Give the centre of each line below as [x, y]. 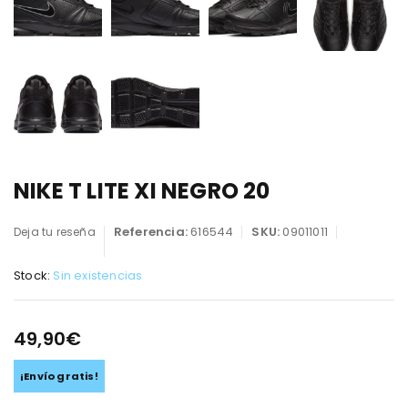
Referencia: [152, 231]
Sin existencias [98, 275]
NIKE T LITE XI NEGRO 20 [142, 190]
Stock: [32, 275]
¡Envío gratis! [59, 376]
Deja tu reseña [55, 231]
